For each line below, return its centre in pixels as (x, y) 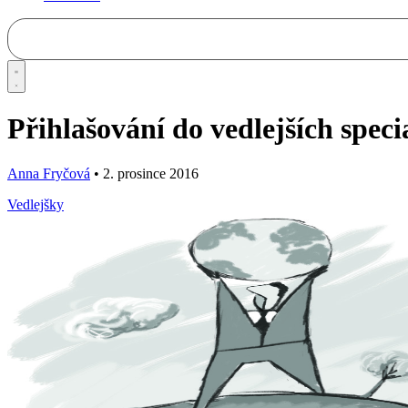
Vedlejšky (36, 204)
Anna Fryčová (49, 173)
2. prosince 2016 (149, 173)
